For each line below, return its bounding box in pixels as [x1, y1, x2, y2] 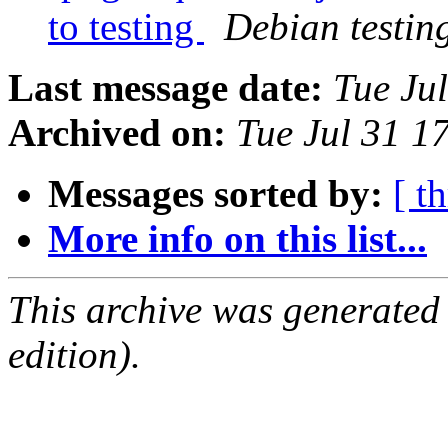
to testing [48, 5, 204, 49]
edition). [8, 333, 141, 377]
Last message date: [8, 66, 323, 110]
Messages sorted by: [48, 172, 383, 216]
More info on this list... [48, 217, 427, 261]
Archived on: [8, 111, 226, 155]
